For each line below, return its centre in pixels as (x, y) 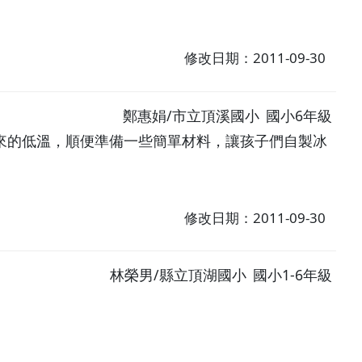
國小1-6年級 (293, 275)
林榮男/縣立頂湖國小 (179, 275)
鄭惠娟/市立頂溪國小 (192, 115)
